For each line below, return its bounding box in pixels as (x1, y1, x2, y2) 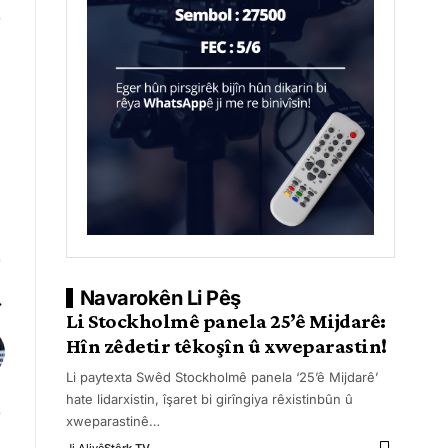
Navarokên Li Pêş (79, 286, 241, 310)
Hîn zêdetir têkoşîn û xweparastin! (65, 334, 387, 358)
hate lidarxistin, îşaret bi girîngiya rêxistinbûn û (65, 391, 353, 407)
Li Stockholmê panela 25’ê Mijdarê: (65, 309, 386, 333)
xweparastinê (65, 413, 149, 429)
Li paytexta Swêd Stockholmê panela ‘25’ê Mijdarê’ (65, 369, 378, 385)
